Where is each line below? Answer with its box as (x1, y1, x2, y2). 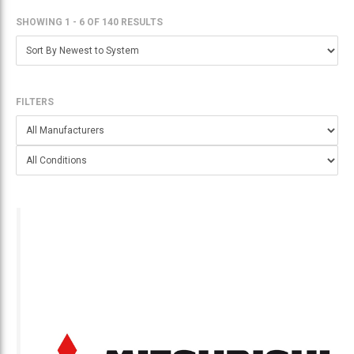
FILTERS (16, 96, 54, 108)
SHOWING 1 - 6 (16, 17, 85, 28)
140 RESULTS (102, 17, 163, 28)
